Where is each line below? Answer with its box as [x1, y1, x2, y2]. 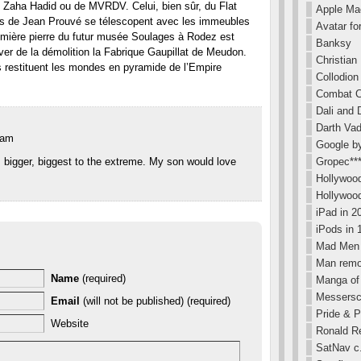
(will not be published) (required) [80, 295, 230, 308]
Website [51, 317, 89, 330]
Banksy [316, 37, 351, 49]
